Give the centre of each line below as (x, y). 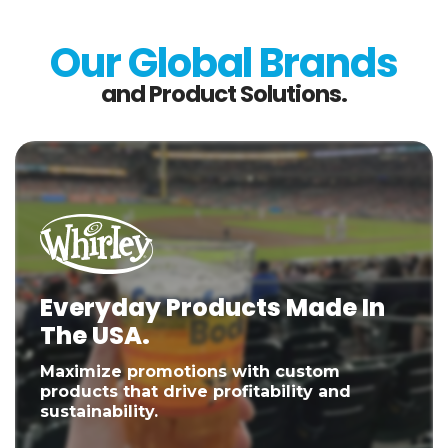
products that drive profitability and (195, 392)
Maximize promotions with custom (190, 372)
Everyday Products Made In (212, 308)
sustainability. (99, 412)
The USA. (95, 336)
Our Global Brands (224, 62)
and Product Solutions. (224, 93)
